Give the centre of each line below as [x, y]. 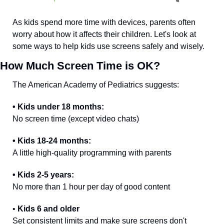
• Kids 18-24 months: [53, 141]
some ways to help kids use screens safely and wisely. [108, 46]
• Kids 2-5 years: [43, 175]
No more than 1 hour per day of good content [91, 187]
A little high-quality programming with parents [92, 153]
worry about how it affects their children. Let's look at [104, 34]
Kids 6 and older [47, 209]
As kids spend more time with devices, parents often [104, 22]
